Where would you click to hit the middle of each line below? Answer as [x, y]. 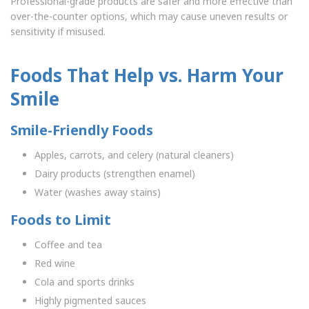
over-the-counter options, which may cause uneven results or [149, 17]
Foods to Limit [61, 220]
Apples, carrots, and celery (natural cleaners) [134, 155]
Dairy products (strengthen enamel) [115, 174]
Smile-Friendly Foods [82, 130]
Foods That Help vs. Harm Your [147, 76]
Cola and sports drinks [84, 282]
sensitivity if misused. [58, 32]
